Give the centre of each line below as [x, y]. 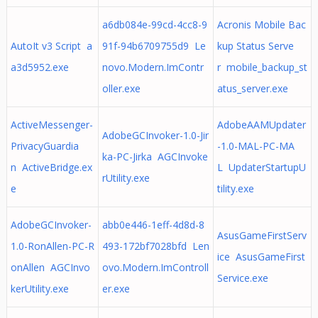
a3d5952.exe [39, 67]
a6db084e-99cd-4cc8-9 [154, 24]
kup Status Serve [255, 46]
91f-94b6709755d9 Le [154, 46]
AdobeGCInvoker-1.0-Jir [155, 135]
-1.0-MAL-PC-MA [256, 146]
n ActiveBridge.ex [51, 167]
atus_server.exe [252, 88]
